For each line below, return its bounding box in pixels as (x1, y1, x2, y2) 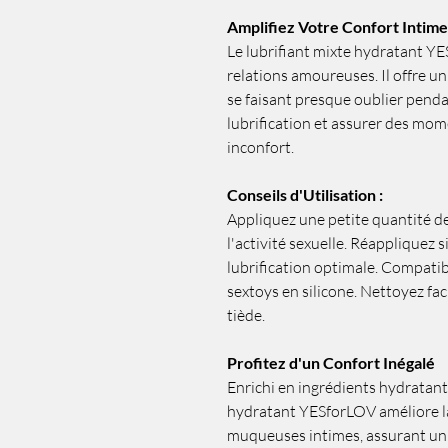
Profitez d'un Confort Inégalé (227, 353, 435, 372)
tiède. (227, 305, 265, 325)
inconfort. (227, 137, 294, 157)
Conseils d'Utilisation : (227, 185, 383, 204)
